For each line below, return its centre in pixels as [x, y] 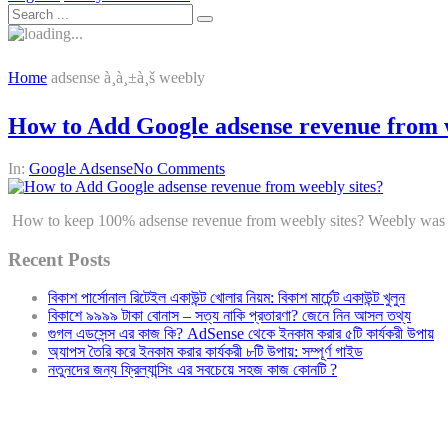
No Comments [179, 168]
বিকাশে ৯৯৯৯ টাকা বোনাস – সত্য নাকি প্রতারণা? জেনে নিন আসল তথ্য [229, 316]
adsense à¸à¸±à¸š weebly [128, 77]
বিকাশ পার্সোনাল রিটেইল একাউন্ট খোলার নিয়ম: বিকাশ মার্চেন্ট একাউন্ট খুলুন [226, 298]
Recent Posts [59, 259]
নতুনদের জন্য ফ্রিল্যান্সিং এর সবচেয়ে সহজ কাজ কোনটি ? [192, 370]
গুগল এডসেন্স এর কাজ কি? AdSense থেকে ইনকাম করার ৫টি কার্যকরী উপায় [241, 334]
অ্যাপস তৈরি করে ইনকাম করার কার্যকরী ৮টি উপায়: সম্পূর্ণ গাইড [205, 352]
